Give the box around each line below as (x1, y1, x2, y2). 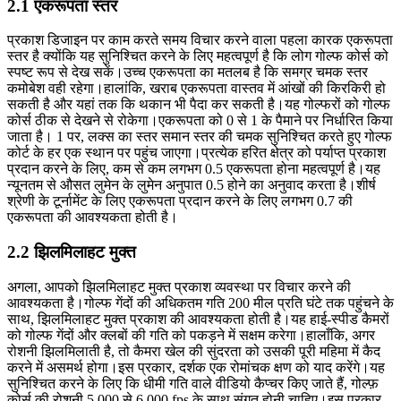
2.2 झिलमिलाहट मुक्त (7, 243, 136, 262)
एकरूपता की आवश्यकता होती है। (7, 209, 178, 226)
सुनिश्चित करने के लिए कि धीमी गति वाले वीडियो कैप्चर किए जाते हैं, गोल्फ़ (7, 375, 379, 391)
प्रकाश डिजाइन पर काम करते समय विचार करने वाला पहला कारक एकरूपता (7, 32, 393, 48)
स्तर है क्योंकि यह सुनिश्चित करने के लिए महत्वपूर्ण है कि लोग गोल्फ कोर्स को (7, 48, 388, 64)
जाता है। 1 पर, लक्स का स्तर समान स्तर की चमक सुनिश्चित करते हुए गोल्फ (7, 129, 392, 145)
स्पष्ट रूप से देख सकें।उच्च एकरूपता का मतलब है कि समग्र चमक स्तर (7, 64, 368, 81)
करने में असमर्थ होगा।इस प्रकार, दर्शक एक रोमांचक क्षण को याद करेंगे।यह (7, 359, 385, 375)
